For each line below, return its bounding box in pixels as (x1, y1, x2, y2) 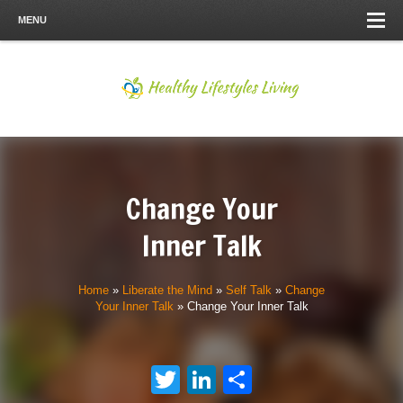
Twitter (180, 363, 265, 396)
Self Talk (226, 283, 272, 297)
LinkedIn (216, 363, 326, 396)
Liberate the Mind (122, 283, 212, 297)
